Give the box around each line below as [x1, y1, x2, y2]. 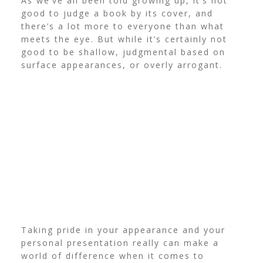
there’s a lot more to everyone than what [21, 21, 224, 32]
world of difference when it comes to [21, 250, 204, 262]
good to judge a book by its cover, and [21, 8, 213, 19]
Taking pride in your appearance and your [21, 224, 225, 236]
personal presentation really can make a [21, 237, 219, 249]
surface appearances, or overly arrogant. [21, 59, 222, 71]
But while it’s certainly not [97, 33, 227, 45]
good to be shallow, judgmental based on [21, 46, 225, 58]
